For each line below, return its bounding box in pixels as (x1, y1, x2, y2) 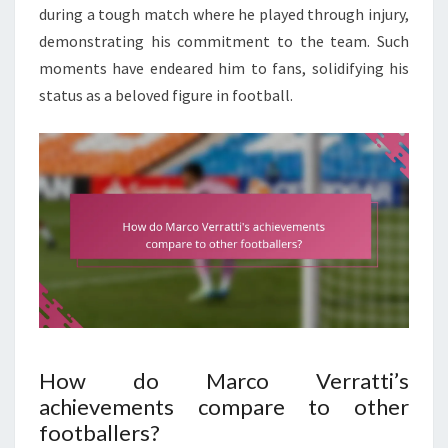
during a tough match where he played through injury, (39, 4, 409, 25)
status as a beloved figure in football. (39, 85, 293, 106)
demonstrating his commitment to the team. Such (39, 31, 409, 52)
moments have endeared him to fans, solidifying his (39, 58, 409, 79)
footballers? (39, 418, 160, 446)
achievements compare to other (39, 392, 409, 420)
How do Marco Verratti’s (39, 366, 409, 394)
